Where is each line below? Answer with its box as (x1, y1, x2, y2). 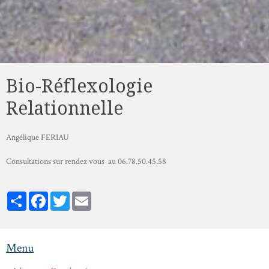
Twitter (70, 190, 94, 202)
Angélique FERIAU (6, 131, 69, 143)
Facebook (48, 190, 80, 202)
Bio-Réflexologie (6, 75, 153, 97)
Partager (26, 190, 53, 202)
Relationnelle (6, 97, 123, 119)
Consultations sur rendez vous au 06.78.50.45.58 (6, 156, 166, 167)
